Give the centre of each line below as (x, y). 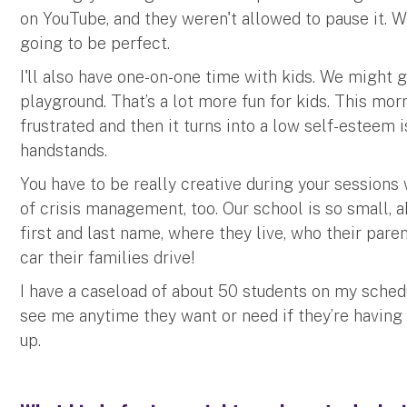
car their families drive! (110, 257)
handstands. (66, 150)
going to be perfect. (98, 43)
